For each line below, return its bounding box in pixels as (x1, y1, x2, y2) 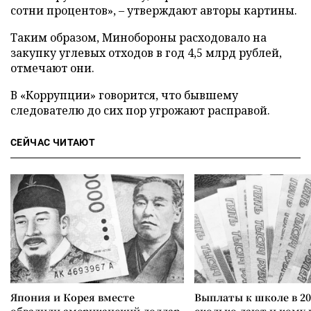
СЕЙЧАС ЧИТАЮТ (10, 137, 96, 148)
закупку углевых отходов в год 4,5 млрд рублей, (10, 45, 282, 60)
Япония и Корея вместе (10, 290, 135, 304)
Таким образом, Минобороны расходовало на (10, 30, 267, 45)
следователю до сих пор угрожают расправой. (10, 103, 270, 118)
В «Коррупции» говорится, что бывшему (10, 87, 238, 103)
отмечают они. (10, 60, 94, 76)
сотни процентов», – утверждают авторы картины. (10, 3, 297, 18)
